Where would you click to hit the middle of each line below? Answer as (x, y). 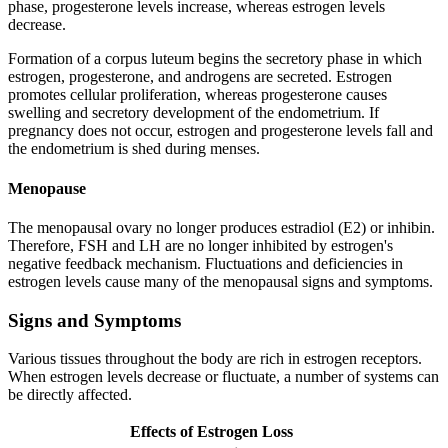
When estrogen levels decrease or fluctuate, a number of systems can (223, 377)
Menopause (47, 188)
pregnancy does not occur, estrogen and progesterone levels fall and (220, 131)
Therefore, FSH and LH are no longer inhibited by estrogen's (200, 245)
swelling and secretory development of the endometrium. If (193, 113)
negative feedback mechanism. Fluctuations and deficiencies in (205, 263)
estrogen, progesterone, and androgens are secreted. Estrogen (200, 77)
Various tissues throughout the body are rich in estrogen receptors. (215, 359)
